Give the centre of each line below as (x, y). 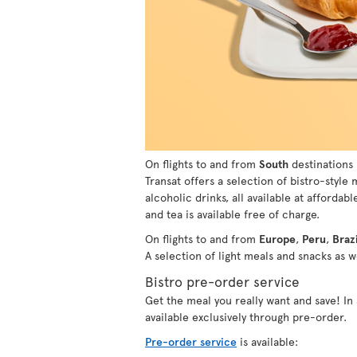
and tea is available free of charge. (232, 214)
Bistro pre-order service (222, 281)
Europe (277, 238)
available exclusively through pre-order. (246, 316)
